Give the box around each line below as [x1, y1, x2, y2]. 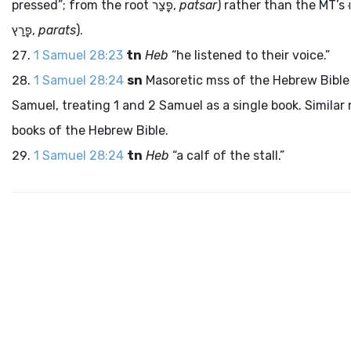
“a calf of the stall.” [169, 148, 284, 163]
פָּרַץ [12, 23, 32, 38]
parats [38, 23, 76, 38]
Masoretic [143, 73, 206, 88]
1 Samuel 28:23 [34, 48, 123, 63]
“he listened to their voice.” [168, 48, 330, 63]
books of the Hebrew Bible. [12, 123, 168, 138]
